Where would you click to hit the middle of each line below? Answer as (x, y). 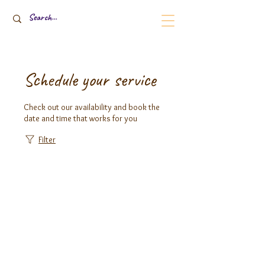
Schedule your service (90, 80)
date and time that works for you (80, 118)
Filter (47, 140)
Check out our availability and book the (92, 107)
